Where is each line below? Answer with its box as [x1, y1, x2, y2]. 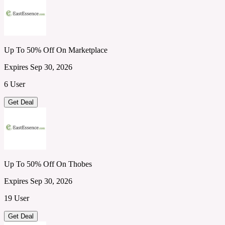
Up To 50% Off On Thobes [4, 159, 92, 168]
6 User [4, 79, 25, 88]
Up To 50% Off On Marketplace [4, 45, 107, 54]
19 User [4, 193, 29, 202]
